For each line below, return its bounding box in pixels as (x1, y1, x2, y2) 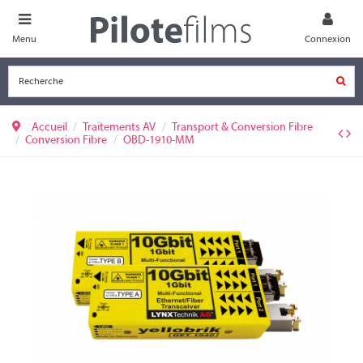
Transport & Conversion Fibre (171, 122, 313, 135)
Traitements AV (83, 122, 156, 135)
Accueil (32, 122, 67, 135)
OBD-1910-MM (122, 135, 194, 147)
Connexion (305, 34, 351, 45)
